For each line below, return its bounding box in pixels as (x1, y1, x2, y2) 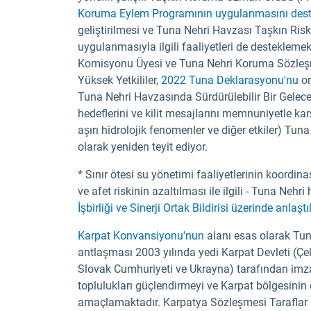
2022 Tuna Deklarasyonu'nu (161, 73, 299, 87)
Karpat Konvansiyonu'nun (78, 228, 204, 242)
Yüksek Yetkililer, (78, 73, 161, 87)
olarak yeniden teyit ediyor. (78, 140, 208, 153)
